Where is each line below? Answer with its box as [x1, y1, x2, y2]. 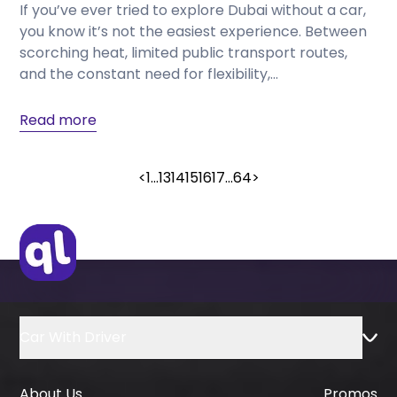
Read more [19, 110, 97, 131]
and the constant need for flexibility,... [19, 64, 279, 85]
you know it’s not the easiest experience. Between [19, 21, 368, 43]
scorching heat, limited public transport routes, [19, 43, 348, 64]
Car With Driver [19, 326, 128, 347]
